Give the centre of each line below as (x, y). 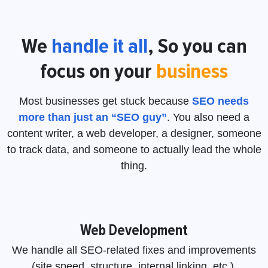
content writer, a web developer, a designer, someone (134, 133)
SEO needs (220, 101)
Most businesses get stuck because (106, 101)
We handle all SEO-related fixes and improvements (134, 250)
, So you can (197, 46)
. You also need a (208, 117)
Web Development (134, 230)
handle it (89, 46)
